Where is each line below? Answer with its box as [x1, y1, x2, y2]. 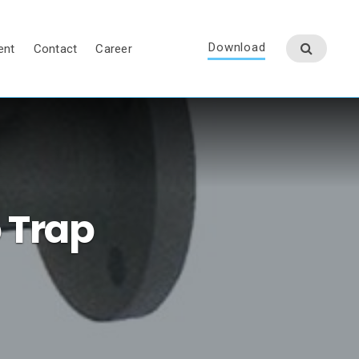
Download [208, 40, 266, 55]
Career [95, 42, 132, 57]
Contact [33, 42, 78, 57]
